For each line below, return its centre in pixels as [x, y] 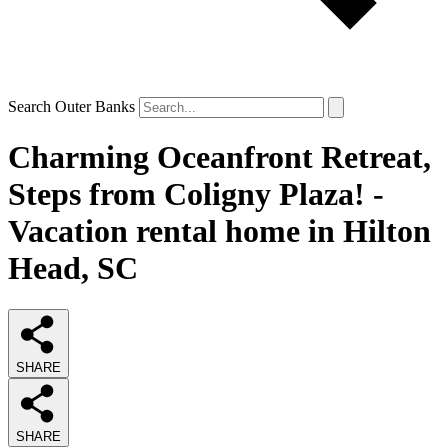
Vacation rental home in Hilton [219, 231]
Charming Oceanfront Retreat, [219, 157]
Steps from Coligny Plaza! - [196, 194]
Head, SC [73, 268]
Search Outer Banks [71, 106]
